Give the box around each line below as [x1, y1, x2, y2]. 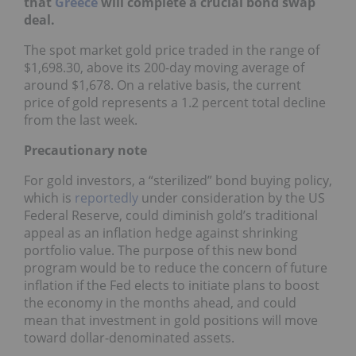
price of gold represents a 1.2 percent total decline [24, 93, 326, 111]
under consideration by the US [138, 188, 325, 207]
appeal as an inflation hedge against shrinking [24, 223, 298, 242]
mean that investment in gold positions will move [24, 311, 318, 329]
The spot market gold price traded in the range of [24, 41, 319, 59]
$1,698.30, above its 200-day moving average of [24, 58, 304, 76]
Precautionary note [24, 141, 147, 159]
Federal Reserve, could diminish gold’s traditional [24, 206, 318, 224]
